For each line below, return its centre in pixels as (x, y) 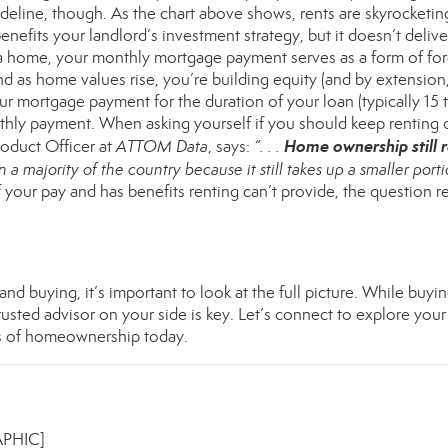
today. (164, 336)
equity (295, 79)
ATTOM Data (162, 146)
